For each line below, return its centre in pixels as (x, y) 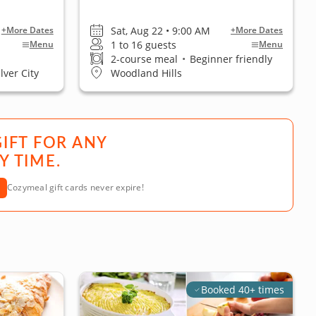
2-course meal (145, 59)
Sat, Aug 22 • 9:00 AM (160, 30)
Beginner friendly (229, 59)
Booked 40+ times (243, 290)
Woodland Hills (146, 73)
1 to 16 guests (143, 44)
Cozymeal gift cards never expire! (75, 187)
